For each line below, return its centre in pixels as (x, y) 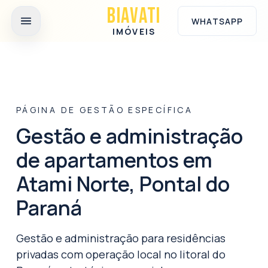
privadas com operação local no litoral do (121, 254)
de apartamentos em (114, 159)
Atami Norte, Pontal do (123, 183)
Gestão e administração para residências (121, 238)
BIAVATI (134, 16)
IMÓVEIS (134, 31)
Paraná (49, 207)
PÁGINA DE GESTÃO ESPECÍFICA (104, 110)
